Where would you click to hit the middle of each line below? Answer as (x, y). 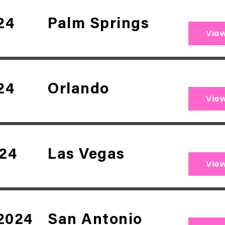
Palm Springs (98, 25)
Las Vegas (86, 155)
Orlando (79, 90)
